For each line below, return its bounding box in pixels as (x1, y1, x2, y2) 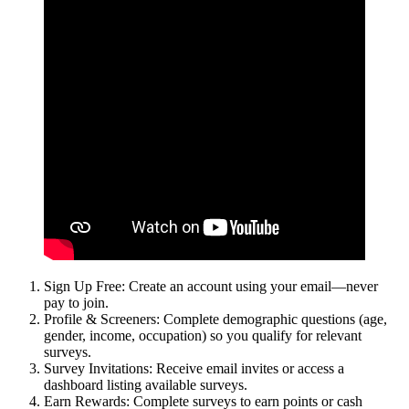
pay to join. (44, 295, 109, 311)
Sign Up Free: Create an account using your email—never (44, 278, 378, 295)
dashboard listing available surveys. (44, 377, 247, 393)
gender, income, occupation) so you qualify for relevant (44, 328, 362, 344)
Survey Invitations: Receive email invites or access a (44, 361, 344, 377)
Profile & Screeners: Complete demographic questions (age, (44, 311, 387, 328)
